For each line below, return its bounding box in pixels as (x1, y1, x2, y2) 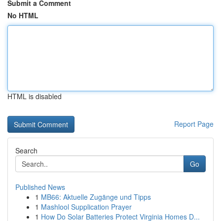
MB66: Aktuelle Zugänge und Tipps (41, 192, 151, 202)
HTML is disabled (7, 91, 62, 101)
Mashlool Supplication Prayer (41, 202, 132, 212)
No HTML (7, 10, 38, 20)
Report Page (174, 119, 214, 129)
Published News (15, 182, 65, 192)
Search (15, 146, 37, 155)
